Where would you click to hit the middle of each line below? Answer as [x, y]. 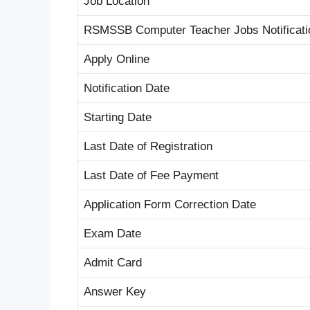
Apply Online [117, 59]
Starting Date [118, 117]
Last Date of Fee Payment [151, 175]
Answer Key [115, 291]
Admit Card [113, 262]
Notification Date [127, 88]
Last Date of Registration [148, 146]
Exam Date [112, 233]
